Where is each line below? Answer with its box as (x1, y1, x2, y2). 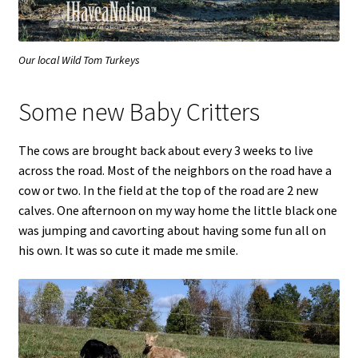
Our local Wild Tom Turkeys (18, 53, 140, 68)
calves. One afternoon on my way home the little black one (18, 202, 337, 219)
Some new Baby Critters (18, 96, 260, 129)
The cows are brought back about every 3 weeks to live (18, 142, 313, 159)
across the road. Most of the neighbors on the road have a (18, 162, 332, 179)
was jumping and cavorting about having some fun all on (18, 222, 326, 239)
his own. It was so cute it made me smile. (18, 242, 238, 259)
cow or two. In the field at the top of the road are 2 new (18, 182, 318, 199)
